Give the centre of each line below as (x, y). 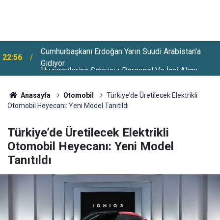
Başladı (53, 64)
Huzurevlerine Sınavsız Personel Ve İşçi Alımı (119, 52)
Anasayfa (35, 95)
